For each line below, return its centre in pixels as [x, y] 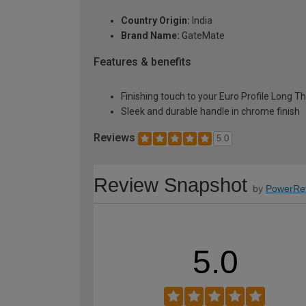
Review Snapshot [170, 185]
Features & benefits [142, 62]
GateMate [202, 36]
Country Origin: [155, 21]
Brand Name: [150, 36]
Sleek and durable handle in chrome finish [210, 112]
